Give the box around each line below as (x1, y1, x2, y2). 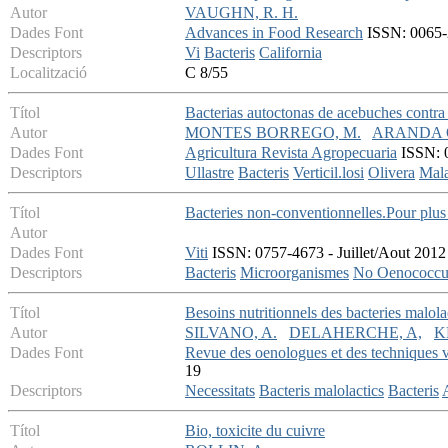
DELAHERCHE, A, (289, 324, 422, 342)
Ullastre (185, 164, 234, 182)
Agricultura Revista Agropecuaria (185, 144, 397, 162)
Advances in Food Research (185, 24, 363, 42)
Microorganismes (240, 264, 349, 282)
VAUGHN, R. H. (185, 4, 298, 22)
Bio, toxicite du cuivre (185, 422, 325, 440)
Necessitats (185, 382, 255, 400)
